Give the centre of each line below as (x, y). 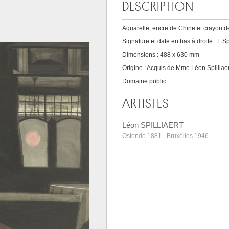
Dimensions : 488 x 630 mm (161, 55)
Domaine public (144, 81)
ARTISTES (146, 104)
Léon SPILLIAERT (153, 125)
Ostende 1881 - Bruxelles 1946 (165, 136)
